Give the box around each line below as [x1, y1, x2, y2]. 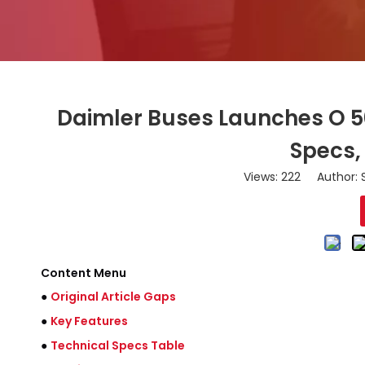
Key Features [51, 313, 128, 329]
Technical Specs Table [51, 337, 185, 354]
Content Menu [41, 265, 126, 281]
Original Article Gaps [51, 288, 176, 305]
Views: [244, 169, 281, 185]
